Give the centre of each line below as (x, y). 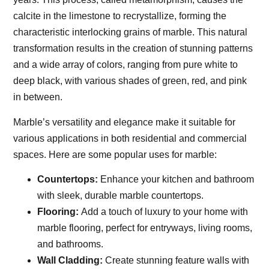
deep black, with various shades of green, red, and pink (130, 81)
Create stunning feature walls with (176, 261)
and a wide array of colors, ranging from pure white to (126, 65)
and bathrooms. (71, 244)
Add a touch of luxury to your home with (164, 212)
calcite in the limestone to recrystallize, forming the (120, 16)
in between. (38, 97)
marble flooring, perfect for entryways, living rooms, (145, 228)
